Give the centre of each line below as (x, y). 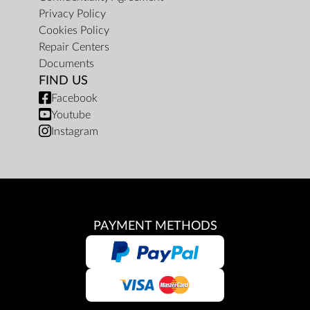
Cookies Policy (74, 31)
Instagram (75, 132)
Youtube (71, 115)
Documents (66, 64)
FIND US (63, 81)
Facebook (74, 99)
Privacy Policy (72, 14)
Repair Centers (74, 47)
